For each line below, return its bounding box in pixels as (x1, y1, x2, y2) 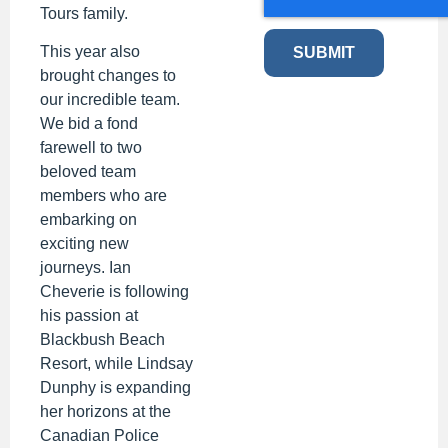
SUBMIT (293, 44, 355, 62)
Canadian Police (40, 427, 159, 445)
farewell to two (40, 139, 142, 157)
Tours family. (40, 4, 128, 22)
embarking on (40, 211, 137, 229)
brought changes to (40, 67, 176, 85)
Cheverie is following (40, 283, 189, 301)
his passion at (40, 307, 138, 325)
